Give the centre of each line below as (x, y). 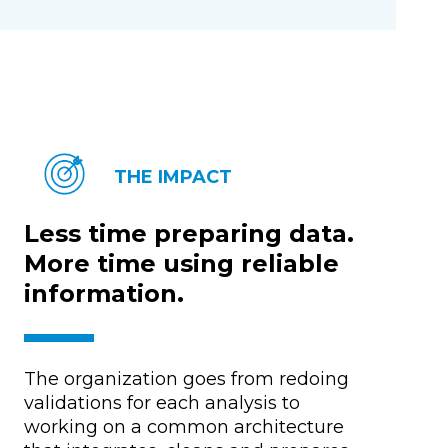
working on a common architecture (183, 426)
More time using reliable (181, 263)
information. (103, 293)
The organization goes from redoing (186, 378)
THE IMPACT (173, 176)
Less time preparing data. (188, 233)
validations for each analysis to (161, 402)
